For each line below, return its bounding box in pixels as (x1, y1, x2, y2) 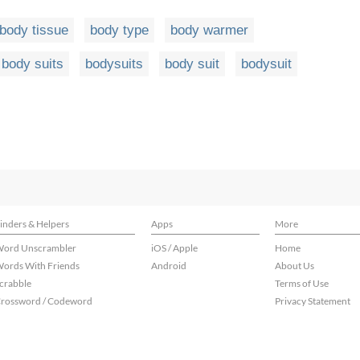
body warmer (170, 22, 248, 39)
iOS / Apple (151, 242, 198, 254)
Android (151, 260, 186, 272)
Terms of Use (275, 277, 329, 289)
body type (90, 22, 149, 39)
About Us (275, 260, 314, 272)
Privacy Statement (275, 295, 350, 307)
